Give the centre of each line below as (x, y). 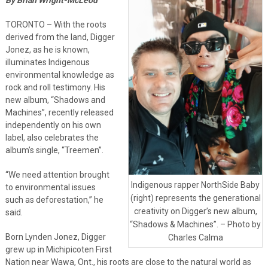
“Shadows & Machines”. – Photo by (196, 224)
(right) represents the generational (195, 198)
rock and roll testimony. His (55, 87)
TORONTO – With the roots (56, 24)
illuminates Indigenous (47, 62)
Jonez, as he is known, (47, 49)
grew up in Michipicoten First (58, 249)
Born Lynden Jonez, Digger (55, 237)
